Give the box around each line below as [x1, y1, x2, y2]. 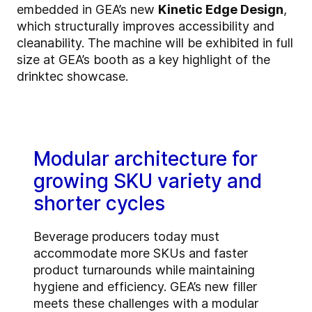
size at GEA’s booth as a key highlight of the [17, 52, 270, 68]
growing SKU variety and [33, 169, 262, 194]
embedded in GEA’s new [17, 2, 158, 17]
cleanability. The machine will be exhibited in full [17, 36, 293, 51]
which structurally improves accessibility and [17, 19, 274, 34]
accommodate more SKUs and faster [33, 246, 248, 261]
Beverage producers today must [33, 229, 219, 244]
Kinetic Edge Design [158, 2, 283, 17]
